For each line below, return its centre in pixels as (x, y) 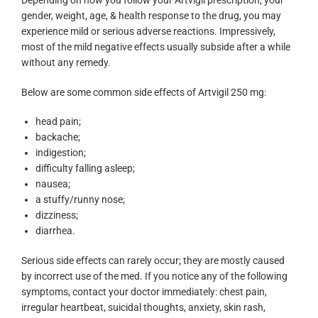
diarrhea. (55, 231)
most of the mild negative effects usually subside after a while (156, 47)
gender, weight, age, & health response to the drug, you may (151, 16)
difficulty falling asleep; (85, 169)
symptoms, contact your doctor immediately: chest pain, (144, 291)
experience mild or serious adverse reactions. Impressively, (148, 32)
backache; (58, 137)
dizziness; (57, 215)
